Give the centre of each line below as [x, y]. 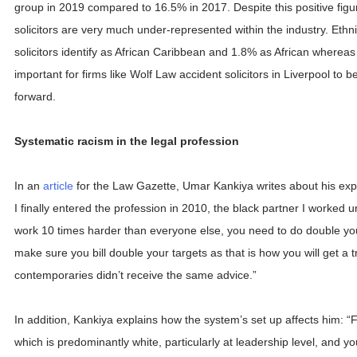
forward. [35, 96]
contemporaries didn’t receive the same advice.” [135, 275]
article [58, 186]
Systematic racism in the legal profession [127, 141]
